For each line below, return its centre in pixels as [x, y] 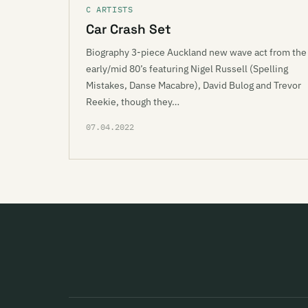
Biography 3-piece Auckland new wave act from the [196, 52]
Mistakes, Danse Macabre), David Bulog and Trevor [194, 85]
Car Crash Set [129, 29]
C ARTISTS [110, 9]
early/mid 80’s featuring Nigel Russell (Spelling [187, 69]
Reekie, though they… [133, 102]
